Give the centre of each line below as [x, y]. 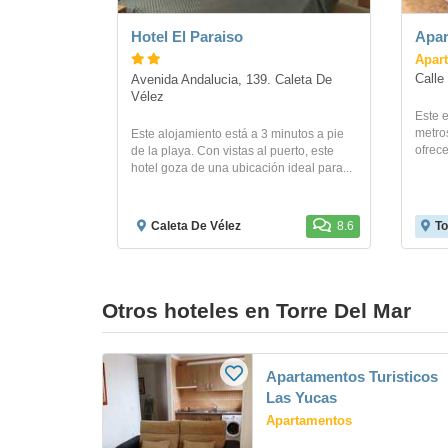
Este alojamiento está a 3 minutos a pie [237, 134]
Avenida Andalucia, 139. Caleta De [231, 80]
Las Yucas [301, 397]
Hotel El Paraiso [187, 36]
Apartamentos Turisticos [352, 376]
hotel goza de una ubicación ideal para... [241, 168]
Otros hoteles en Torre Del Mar [256, 310]
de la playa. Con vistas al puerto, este [232, 151]
